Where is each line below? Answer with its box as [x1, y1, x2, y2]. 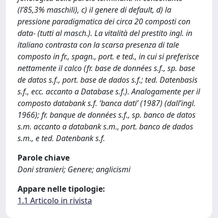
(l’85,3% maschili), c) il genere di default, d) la [18, 4, 171, 15]
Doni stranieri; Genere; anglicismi [18, 164, 130, 175]
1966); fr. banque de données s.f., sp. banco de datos [18, 109, 196, 120]
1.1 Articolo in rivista [18, 195, 92, 206]
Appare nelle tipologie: [18, 183, 105, 194]
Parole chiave [18, 152, 70, 163]
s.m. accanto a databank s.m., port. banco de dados [18, 121, 193, 132]
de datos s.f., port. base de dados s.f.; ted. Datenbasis [18, 74, 198, 85]
